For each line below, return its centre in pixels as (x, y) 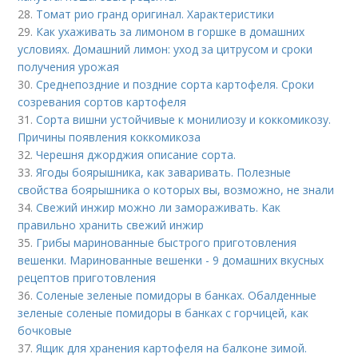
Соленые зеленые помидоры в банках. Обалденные (177, 295)
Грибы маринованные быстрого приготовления (167, 243)
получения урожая (69, 67)
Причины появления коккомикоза (109, 137)
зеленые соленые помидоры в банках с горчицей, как (163, 313)
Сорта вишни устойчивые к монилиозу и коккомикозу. (184, 119)
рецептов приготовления (87, 278)
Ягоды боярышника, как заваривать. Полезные (164, 172)
